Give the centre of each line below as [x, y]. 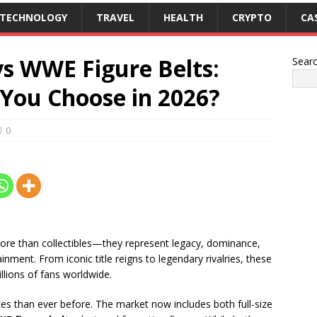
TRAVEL [115, 17]
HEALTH [183, 17]
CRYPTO [252, 17]
